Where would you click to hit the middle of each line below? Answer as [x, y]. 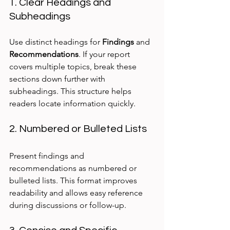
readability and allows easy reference [77, 193]
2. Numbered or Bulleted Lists [78, 129]
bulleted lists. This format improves [74, 181]
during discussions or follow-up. [68, 205]
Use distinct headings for [56, 42]
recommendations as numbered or [74, 168]
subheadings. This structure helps [71, 91]
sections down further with [58, 79]
